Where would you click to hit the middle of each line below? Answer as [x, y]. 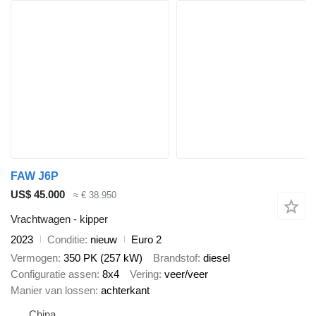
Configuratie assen [54, 274]
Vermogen [34, 258]
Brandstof [175, 258]
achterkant [125, 291]
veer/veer [186, 274]
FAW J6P [35, 176]
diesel [217, 258]
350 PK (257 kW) [103, 258]
